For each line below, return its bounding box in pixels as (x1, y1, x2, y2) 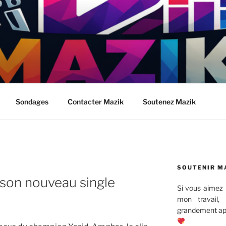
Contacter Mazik (67, 97, 124, 106)
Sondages (15, 97, 48, 106)
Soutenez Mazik (142, 97, 196, 106)
